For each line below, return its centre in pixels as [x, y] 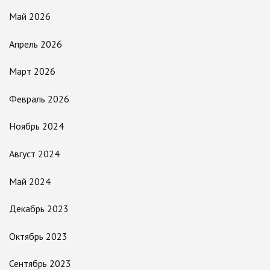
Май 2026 [30, 17]
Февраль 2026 [39, 99]
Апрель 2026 [36, 44]
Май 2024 [30, 181]
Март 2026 [32, 71]
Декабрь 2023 [39, 209]
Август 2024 [34, 154]
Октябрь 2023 [38, 236]
